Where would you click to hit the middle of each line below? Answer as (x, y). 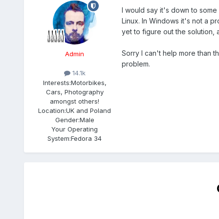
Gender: (67, 120)
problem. (136, 64)
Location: (52, 110)
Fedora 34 (87, 138)
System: (59, 138)
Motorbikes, (88, 82)
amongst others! (75, 101)
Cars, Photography (75, 92)
